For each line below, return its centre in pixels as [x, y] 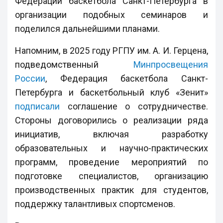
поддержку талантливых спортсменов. [95, 204]
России [30, 78]
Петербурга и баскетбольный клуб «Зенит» [111, 92]
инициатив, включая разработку [111, 134]
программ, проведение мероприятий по [111, 162]
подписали [37, 106]
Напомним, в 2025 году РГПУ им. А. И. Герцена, [111, 50]
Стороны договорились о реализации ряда [111, 120]
